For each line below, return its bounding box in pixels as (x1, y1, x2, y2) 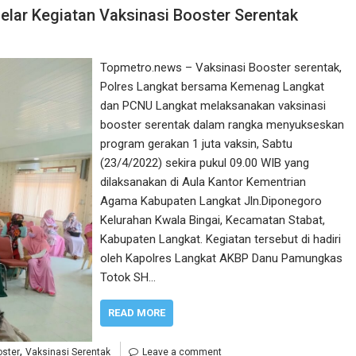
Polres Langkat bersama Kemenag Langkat (100, 79, 325, 94)
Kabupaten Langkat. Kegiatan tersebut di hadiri (100, 231, 342, 246)
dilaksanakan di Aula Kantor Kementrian (100, 174, 307, 189)
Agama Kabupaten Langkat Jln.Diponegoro (100, 193, 323, 208)
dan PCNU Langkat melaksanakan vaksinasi (100, 98, 327, 113)
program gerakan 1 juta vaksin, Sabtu (100, 136, 293, 151)
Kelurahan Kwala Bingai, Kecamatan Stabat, (100, 212, 326, 227)
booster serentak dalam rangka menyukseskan (100, 117, 345, 132)
